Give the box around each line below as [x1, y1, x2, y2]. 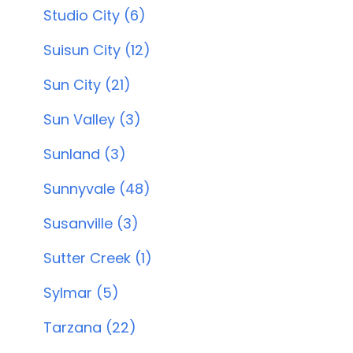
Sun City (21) [43, 75, 131, 95]
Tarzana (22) [43, 318, 136, 337]
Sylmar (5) [43, 283, 119, 303]
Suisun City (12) [43, 40, 150, 60]
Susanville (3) [43, 214, 139, 233]
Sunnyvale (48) [43, 179, 150, 199]
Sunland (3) [43, 144, 126, 164]
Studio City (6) [43, 6, 146, 25]
